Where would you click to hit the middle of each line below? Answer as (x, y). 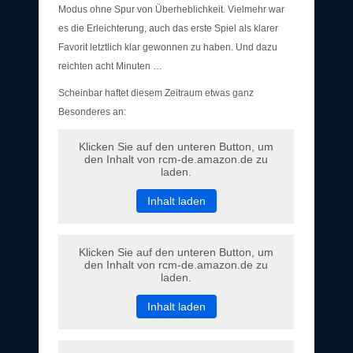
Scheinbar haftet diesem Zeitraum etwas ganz (156, 93)
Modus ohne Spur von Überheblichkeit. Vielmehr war (171, 9)
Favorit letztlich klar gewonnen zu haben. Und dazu (168, 47)
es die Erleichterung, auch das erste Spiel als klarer (168, 28)
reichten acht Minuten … (110, 66)
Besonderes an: (92, 111)
